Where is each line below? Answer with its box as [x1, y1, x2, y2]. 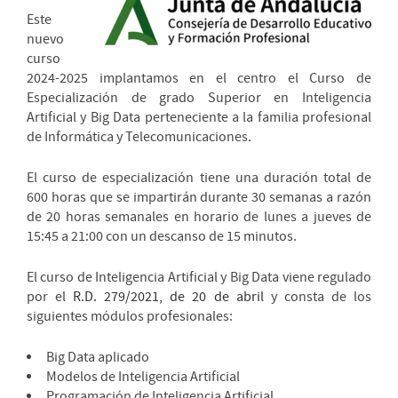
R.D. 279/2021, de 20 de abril [73, 288, 264, 306]
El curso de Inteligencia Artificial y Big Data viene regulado [27, 268, 371, 287]
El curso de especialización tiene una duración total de [27, 169, 371, 187]
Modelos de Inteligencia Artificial [46, 368, 240, 386]
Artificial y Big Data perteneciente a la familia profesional [27, 108, 371, 127]
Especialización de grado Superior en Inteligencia [27, 89, 371, 107]
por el [27, 288, 74, 306]
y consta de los [263, 288, 372, 306]
